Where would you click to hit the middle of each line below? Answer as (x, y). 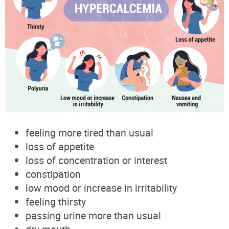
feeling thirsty (56, 201)
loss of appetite (60, 146)
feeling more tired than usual (89, 132)
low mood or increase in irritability (101, 188)
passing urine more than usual (93, 215)
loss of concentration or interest (96, 160)
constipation (53, 174)
